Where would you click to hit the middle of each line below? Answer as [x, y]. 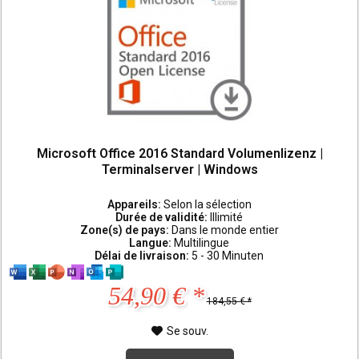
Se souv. [187, 331]
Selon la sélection [207, 205]
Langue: [152, 243]
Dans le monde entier [225, 230]
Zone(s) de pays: [125, 230]
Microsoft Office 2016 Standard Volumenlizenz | [179, 153]
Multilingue [202, 243]
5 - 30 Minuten [228, 256]
